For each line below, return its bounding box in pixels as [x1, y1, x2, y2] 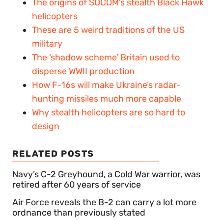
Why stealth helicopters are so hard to [32, 107, 185, 118]
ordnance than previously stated [12, 207, 145, 218]
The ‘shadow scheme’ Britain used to [32, 52, 180, 63]
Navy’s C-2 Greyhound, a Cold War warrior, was [12, 169, 200, 180]
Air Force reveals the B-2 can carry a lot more [12, 197, 196, 208]
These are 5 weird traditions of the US [32, 25, 185, 35]
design [32, 121, 59, 132]
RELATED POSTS [12, 148, 94, 159]
